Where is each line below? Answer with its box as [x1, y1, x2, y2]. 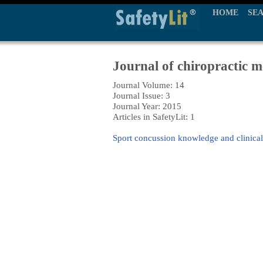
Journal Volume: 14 [113, 80, 184, 90]
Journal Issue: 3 [113, 90, 170, 100]
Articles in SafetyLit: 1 [113, 112, 195, 122]
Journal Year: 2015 [113, 101, 181, 111]
